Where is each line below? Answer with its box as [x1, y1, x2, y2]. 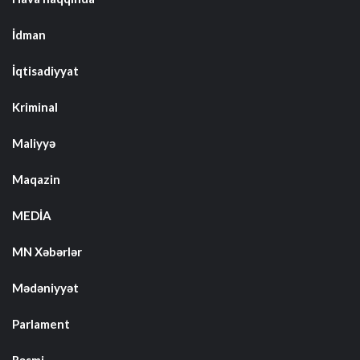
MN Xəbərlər [12, 244, 82, 260]
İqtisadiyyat [12, 63, 79, 79]
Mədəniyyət [12, 280, 79, 296]
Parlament [12, 317, 70, 332]
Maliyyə [12, 136, 55, 151]
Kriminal [12, 100, 58, 115]
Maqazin [12, 172, 60, 187]
